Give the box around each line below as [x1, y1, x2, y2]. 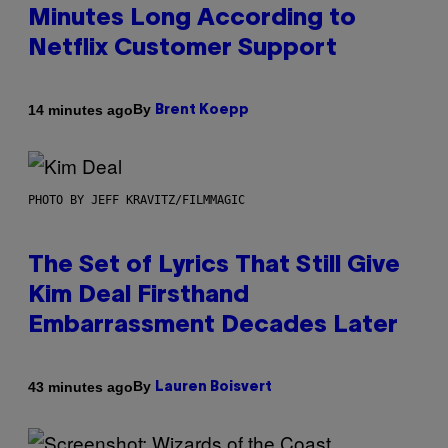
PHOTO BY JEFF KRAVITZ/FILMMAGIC [28, 193, 245, 208]
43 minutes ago [28, 378, 133, 395]
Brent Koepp [155, 104, 249, 118]
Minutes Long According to [28, 8, 356, 31]
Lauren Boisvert [155, 381, 272, 395]
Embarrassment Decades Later [28, 315, 398, 338]
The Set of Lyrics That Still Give [28, 255, 400, 278]
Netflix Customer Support [28, 38, 337, 61]
